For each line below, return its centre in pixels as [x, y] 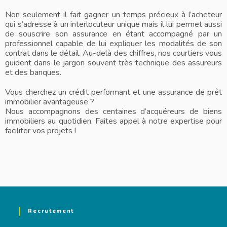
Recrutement [51, 211]
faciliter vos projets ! [41, 131]
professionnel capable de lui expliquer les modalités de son [113, 44]
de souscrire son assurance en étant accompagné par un [113, 34]
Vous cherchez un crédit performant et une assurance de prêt [113, 92]
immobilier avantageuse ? [50, 102]
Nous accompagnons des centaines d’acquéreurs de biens [113, 112]
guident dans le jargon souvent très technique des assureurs [113, 63]
